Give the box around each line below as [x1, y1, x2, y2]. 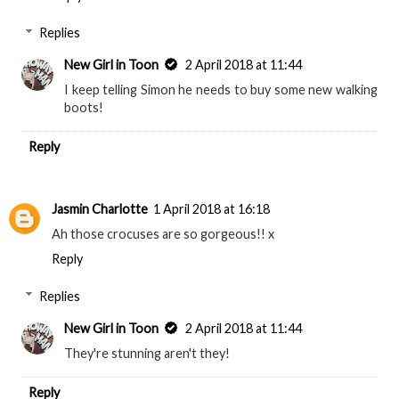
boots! [64, 99, 104, 115]
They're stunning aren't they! [64, 345, 231, 361]
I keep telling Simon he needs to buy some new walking [64, 81, 378, 97]
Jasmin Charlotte [52, 201, 148, 217]
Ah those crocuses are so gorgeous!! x [52, 226, 274, 242]
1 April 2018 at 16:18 [153, 201, 270, 217]
